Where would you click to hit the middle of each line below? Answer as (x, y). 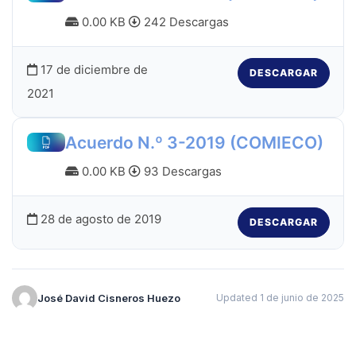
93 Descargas (181, 172)
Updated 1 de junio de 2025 (280, 298)
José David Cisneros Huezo (109, 298)
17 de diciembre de (92, 69)
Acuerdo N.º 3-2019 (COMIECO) (194, 143)
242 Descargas (184, 22)
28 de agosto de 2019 (99, 219)
